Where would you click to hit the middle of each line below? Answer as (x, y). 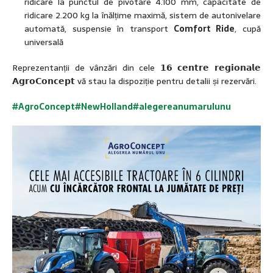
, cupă (248, 28)
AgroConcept (47, 106)
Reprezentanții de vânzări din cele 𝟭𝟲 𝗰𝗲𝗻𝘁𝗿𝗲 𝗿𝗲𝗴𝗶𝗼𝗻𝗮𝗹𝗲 (136, 67)
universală (44, 42)
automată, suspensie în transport (96, 28)
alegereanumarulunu (185, 106)
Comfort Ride (202, 28)
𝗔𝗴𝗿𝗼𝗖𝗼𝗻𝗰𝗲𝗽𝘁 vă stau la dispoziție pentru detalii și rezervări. (134, 81)
